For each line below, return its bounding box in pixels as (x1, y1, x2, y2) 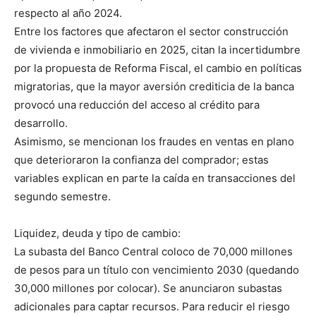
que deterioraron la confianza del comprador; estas (14, 152, 269, 166)
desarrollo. (14, 116, 68, 130)
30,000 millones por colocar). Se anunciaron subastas (14, 281, 282, 295)
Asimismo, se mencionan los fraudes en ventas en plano (14, 134, 294, 148)
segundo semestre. (14, 189, 111, 203)
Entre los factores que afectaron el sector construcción (14, 24, 288, 38)
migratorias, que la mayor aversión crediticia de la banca (14, 79, 294, 93)
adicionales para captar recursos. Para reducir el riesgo (14, 299, 290, 313)
